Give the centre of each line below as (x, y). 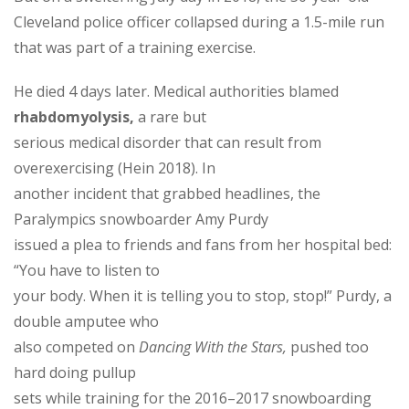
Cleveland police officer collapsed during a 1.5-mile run (199, 21)
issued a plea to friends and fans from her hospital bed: (203, 244)
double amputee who (86, 321)
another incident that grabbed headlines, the (167, 193)
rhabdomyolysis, (74, 116)
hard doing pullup (75, 372)
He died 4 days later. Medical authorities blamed (176, 91)
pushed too (328, 346)
